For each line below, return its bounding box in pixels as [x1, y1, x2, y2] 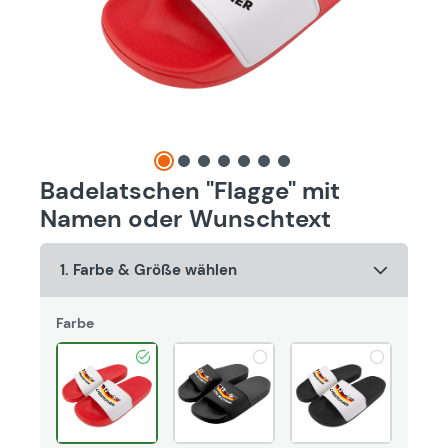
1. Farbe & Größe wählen [60, 260, 237, 280]
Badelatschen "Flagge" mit [40, 175, 340, 206]
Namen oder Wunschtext [40, 203, 331, 234]
